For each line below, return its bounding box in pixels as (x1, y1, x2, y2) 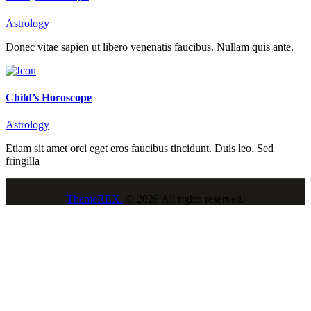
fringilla (6, 155, 40, 167)
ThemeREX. (67, 193, 123, 205)
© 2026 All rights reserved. (123, 193, 244, 205)
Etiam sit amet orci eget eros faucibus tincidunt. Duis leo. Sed (6, 142, 274, 155)
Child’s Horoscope (6, 91, 92, 103)
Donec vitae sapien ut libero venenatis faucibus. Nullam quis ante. (6, 40, 294, 53)
